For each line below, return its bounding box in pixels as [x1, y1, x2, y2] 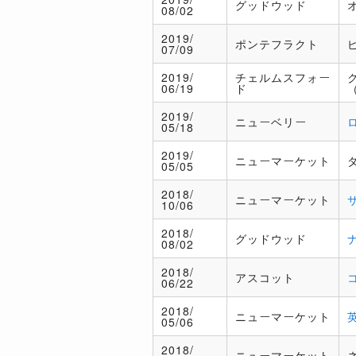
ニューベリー [235, 114, 307, 130]
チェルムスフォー [235, 69, 331, 85]
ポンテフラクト [235, 36, 319, 52]
